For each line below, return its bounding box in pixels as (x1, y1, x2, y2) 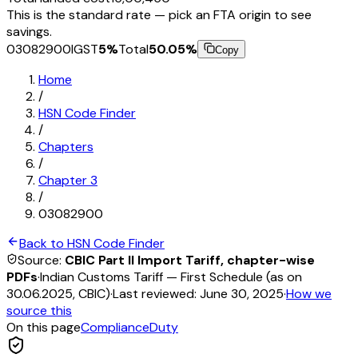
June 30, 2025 (200, 284, 284, 302)
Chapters (38, 137, 93, 155)
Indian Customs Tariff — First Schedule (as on (40, 268, 302, 285)
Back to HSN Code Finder (19, 234, 165, 252)
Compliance (81, 318, 149, 336)
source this (6, 301, 72, 319)
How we (286, 284, 332, 302)
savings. (6, 22, 52, 40)
